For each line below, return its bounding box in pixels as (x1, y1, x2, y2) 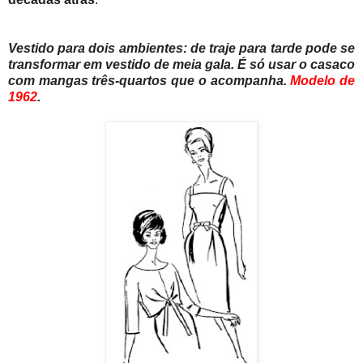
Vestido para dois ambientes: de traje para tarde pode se (8, 41, 355, 55)
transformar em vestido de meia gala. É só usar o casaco (8, 57, 355, 71)
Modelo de (290, 73, 356, 88)
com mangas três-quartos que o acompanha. (8, 73, 291, 88)
